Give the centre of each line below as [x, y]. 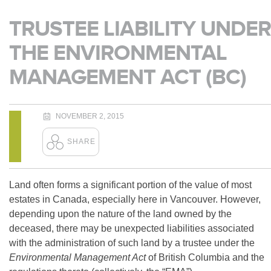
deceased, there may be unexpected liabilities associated [132, 228]
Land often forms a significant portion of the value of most [130, 185]
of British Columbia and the [206, 257]
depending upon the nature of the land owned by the [120, 214]
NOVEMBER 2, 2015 [90, 116]
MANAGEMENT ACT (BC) [128, 77]
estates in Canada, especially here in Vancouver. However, [135, 199]
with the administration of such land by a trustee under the [132, 243]
